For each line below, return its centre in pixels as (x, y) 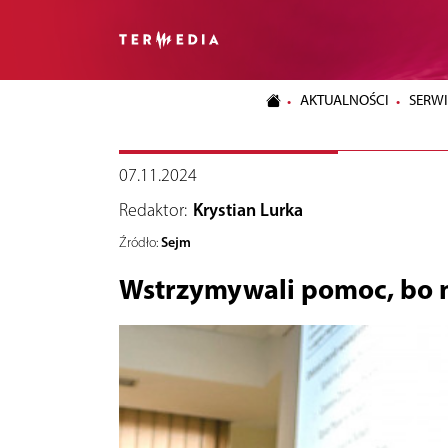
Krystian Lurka (248, 209)
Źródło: (138, 242)
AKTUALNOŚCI (345, 100)
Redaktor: (152, 209)
